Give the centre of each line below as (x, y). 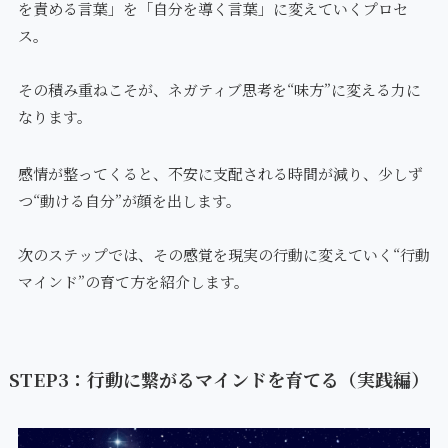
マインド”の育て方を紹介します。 (133, 282)
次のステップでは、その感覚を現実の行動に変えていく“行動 (223, 255)
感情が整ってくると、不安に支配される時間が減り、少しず (220, 174)
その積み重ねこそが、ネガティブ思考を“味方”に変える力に (219, 90)
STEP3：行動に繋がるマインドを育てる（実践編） (218, 379)
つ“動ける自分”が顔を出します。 (129, 201)
